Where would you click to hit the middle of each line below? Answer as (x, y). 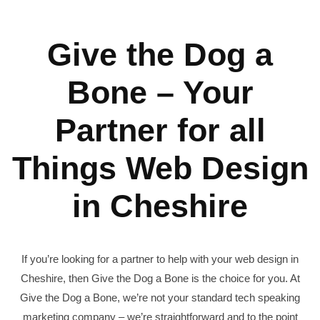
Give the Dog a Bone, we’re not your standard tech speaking (160, 298)
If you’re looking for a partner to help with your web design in (160, 259)
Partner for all (160, 130)
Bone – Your (160, 92)
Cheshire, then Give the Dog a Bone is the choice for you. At (160, 279)
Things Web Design (160, 168)
